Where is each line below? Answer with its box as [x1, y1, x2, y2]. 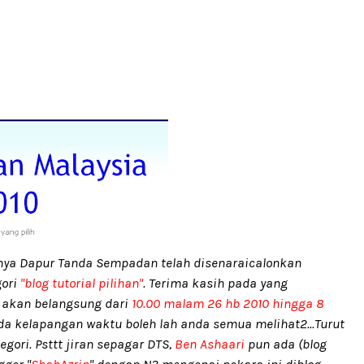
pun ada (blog [245, 336, 327, 352]
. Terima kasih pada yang [143, 275, 288, 291]
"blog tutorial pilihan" [20, 275, 143, 291]
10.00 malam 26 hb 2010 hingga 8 [132, 295, 323, 311]
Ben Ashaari [171, 336, 245, 352]
